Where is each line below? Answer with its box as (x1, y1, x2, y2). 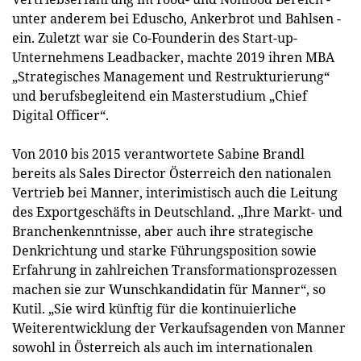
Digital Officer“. (12, 106, 109, 124)
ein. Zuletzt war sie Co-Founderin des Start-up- (12, 29, 297, 47)
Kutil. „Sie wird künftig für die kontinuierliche (12, 300, 297, 317)
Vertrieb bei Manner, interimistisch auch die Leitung (12, 184, 338, 201)
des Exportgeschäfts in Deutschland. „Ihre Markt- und (12, 203, 342, 221)
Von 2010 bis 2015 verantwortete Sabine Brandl (12, 145, 305, 163)
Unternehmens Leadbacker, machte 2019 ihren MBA (12, 48, 334, 66)
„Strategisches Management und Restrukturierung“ (12, 68, 330, 85)
